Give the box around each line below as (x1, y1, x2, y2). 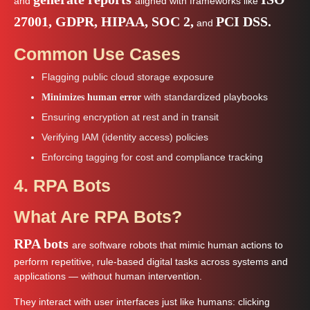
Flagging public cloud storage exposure (42, 71, 214, 82)
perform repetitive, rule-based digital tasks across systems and (14, 256, 288, 267)
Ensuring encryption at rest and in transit (42, 111, 219, 122)
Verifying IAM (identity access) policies (42, 131, 208, 143)
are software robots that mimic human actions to (72, 239, 283, 250)
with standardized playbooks (144, 91, 268, 102)
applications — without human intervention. (14, 271, 202, 282)
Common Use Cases (14, 44, 181, 64)
